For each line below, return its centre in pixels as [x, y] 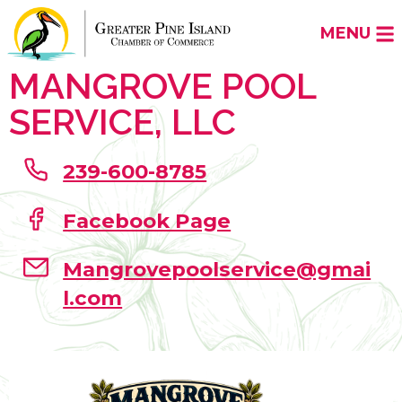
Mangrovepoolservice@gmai [217, 269]
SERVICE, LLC [122, 122]
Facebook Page [147, 220]
